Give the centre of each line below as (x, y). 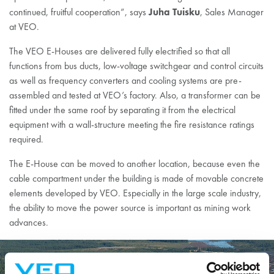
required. (26, 139)
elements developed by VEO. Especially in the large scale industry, (135, 193)
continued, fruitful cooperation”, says (79, 12)
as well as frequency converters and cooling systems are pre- (125, 80)
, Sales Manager (232, 12)
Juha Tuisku (174, 12)
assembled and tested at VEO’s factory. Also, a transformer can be (135, 95)
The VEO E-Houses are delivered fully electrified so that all (120, 51)
